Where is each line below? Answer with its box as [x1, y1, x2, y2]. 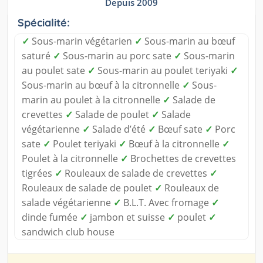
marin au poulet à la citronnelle [22, 93, 163, 107]
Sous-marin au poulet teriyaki [95, 64, 230, 77]
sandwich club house [22, 225, 114, 239]
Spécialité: [18, 16, 70, 30]
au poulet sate [22, 64, 87, 77]
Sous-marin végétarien [29, 35, 134, 48]
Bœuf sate [156, 123, 205, 136]
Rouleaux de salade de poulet [22, 181, 154, 195]
